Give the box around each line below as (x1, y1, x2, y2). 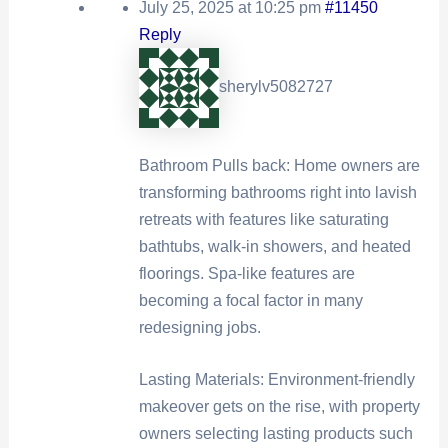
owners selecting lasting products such (138, 425, 413, 443)
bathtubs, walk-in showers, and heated (138, 237, 411, 255)
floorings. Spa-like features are (138, 264, 355, 282)
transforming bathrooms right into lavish (138, 183, 417, 201)
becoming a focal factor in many (138, 291, 363, 309)
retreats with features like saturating (138, 210, 389, 228)
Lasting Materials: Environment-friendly (138, 371, 415, 389)
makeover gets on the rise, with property (138, 398, 420, 416)
